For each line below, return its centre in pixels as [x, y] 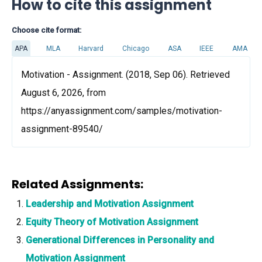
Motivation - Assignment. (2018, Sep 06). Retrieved [125, 75]
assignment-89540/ [62, 129]
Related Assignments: [77, 184]
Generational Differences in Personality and [120, 240]
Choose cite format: [46, 30]
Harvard [91, 48]
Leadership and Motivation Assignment [110, 204]
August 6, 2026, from [63, 93]
